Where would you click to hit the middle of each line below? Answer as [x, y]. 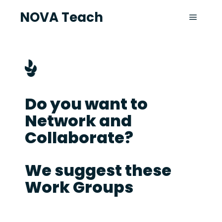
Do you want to [86, 104]
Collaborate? [79, 137]
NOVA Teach [61, 17]
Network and [78, 120]
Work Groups [79, 187]
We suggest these [98, 170]
